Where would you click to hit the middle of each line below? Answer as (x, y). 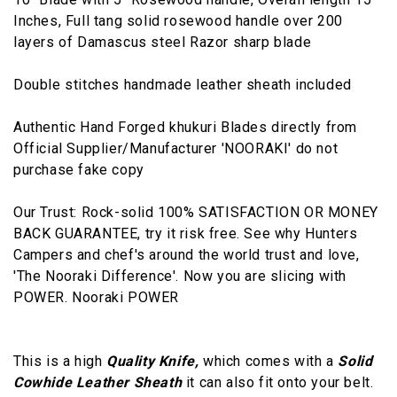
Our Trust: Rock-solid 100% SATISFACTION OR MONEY (196, 212)
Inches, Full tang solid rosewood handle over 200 (178, 20)
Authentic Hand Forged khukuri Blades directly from (186, 127)
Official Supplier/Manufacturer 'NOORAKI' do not (176, 148)
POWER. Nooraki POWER (97, 297)
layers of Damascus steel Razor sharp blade (163, 42)
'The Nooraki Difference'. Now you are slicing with (180, 276)
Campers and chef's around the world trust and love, (187, 254)
